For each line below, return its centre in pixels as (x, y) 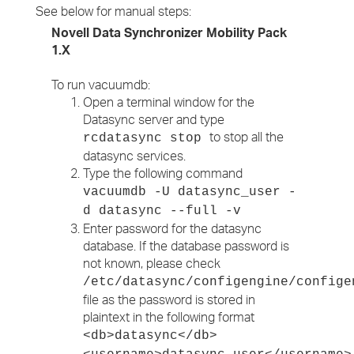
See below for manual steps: (113, 11)
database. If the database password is (186, 246)
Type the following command (163, 173)
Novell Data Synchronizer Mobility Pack (169, 32)
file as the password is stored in (169, 299)
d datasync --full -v (162, 211)
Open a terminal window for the (169, 102)
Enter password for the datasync (172, 228)
